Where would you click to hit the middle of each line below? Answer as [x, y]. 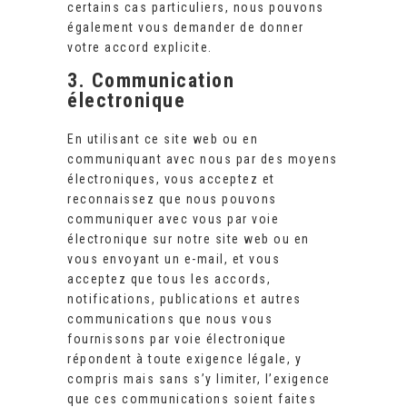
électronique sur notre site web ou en [189, 239]
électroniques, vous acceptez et [171, 179]
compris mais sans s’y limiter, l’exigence [199, 379]
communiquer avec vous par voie [173, 219]
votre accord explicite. [140, 48]
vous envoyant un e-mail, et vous [174, 259]
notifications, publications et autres [184, 299]
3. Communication [151, 81]
